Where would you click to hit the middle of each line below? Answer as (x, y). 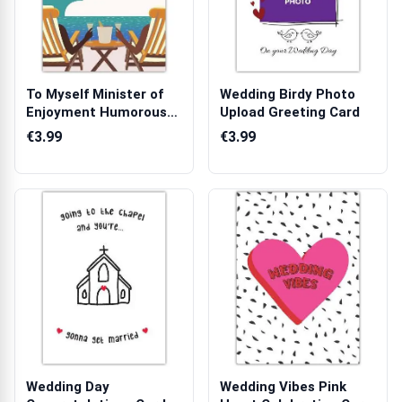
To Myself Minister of (95, 94)
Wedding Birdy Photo (288, 94)
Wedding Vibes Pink (283, 387)
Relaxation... (66, 130)
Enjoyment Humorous (96, 112)
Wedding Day (68, 387)
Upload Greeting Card (290, 112)
